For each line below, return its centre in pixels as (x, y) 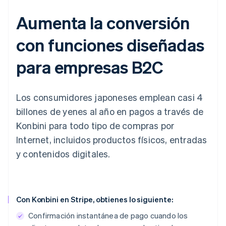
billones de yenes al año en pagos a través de (110, 111)
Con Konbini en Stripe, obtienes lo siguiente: (95, 200)
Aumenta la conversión (103, 23)
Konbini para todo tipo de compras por (95, 126)
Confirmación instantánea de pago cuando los (108, 216)
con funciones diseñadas (110, 45)
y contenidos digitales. (63, 154)
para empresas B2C (90, 67)
